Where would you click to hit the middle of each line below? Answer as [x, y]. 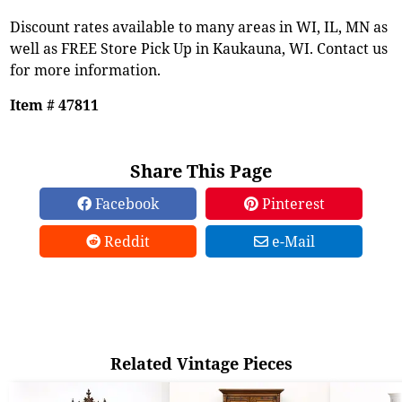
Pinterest [291, 203]
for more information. [86, 70]
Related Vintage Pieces [201, 363]
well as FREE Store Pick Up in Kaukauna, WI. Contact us [199, 48]
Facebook [125, 203]
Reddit [125, 241]
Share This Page [201, 170]
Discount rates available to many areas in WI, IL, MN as [199, 26]
